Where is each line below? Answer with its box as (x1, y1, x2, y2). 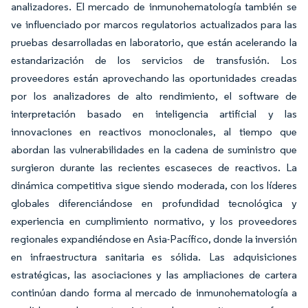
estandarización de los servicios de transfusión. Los (11, 54, 297, 67)
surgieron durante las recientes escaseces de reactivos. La (11, 161, 297, 174)
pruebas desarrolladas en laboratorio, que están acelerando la (11, 36, 297, 49)
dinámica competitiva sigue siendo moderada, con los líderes (11, 179, 297, 192)
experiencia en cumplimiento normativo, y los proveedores (11, 214, 297, 228)
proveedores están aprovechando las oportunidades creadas (11, 71, 297, 85)
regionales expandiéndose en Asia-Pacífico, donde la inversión (11, 232, 297, 245)
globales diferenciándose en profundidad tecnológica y (11, 197, 297, 210)
